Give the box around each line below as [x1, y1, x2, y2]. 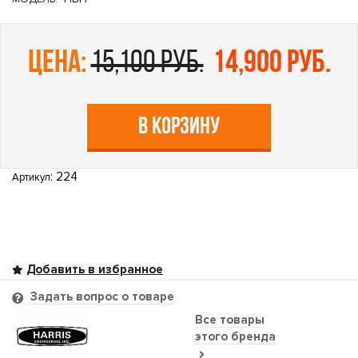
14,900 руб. [212, 48, 331, 80]
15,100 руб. [90, 48, 204, 80]
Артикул [12, 171, 50, 184]
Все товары [195, 312, 265, 327]
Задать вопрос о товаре [27, 289, 174, 304]
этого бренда [195, 328, 276, 344]
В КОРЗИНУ [138, 115, 220, 140]
